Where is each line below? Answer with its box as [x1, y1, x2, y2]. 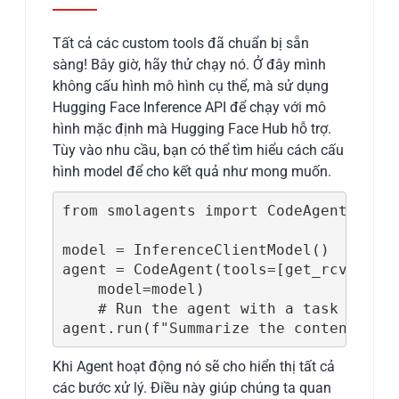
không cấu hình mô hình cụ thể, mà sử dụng [53, 77, 330, 95]
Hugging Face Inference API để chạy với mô [53, 99, 327, 117]
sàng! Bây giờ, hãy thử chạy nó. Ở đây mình [53, 56, 327, 74]
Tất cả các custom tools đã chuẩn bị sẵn [53, 35, 310, 53]
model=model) [61, 280, 205, 297]
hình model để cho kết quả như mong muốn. [53, 163, 332, 181]
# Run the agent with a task [61, 299, 338, 317]
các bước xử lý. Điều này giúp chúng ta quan [53, 379, 332, 397]
